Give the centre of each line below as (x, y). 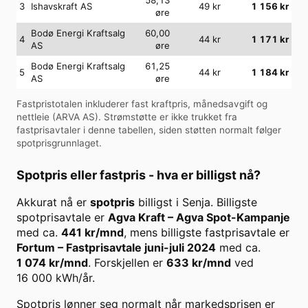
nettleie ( (36, 117)
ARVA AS (75, 117)
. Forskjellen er (127, 263)
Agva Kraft (136, 218)
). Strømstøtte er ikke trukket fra (166, 117)
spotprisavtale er (62, 218)
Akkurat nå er (53, 202)
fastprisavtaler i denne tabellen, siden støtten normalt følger (149, 130)
